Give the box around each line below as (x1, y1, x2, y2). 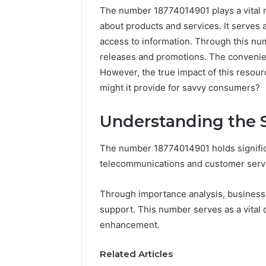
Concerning (208, 197, 251, 206)
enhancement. (100, 218, 160, 230)
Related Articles (100, 248, 173, 259)
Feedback (208, 234, 244, 243)
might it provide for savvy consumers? (100, 82, 260, 94)
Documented (208, 159, 256, 169)
